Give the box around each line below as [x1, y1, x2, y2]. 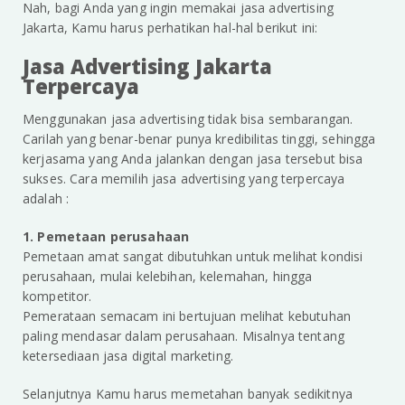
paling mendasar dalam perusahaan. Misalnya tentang [23, 327, 345, 345]
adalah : [23, 190, 70, 208]
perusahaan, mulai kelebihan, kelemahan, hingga [23, 268, 313, 286]
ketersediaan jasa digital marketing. [23, 347, 234, 365]
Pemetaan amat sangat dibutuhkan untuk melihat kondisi [23, 248, 363, 266]
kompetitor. [23, 287, 96, 306]
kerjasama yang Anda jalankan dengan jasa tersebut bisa [23, 150, 363, 168]
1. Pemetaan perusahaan [23, 228, 190, 246]
